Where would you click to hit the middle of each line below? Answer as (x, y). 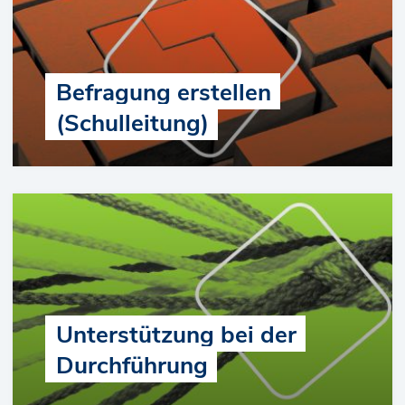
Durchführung (132, 366)
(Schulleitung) (132, 124)
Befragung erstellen (164, 93)
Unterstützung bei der (176, 335)
